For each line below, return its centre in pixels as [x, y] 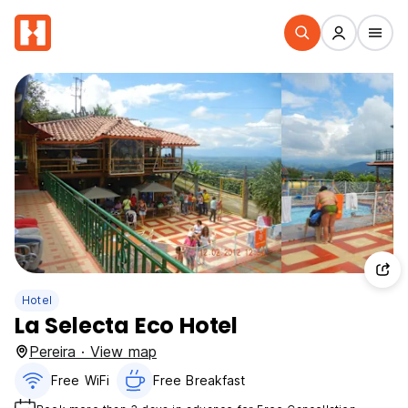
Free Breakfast [199, 380]
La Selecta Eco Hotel [126, 326]
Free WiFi [80, 380]
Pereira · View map [93, 352]
